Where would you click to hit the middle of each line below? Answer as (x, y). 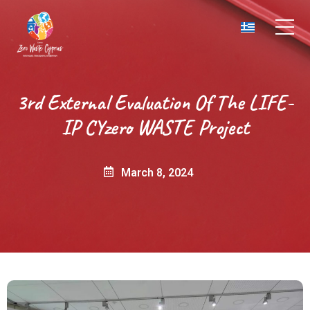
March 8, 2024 (157, 173)
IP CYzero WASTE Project (155, 128)
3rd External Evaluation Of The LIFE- (155, 103)
